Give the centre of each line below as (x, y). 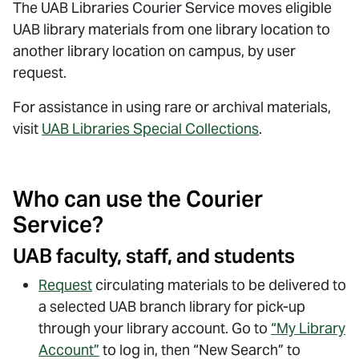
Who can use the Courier (138, 199)
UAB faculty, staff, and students (154, 256)
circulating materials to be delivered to (219, 285)
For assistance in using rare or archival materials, (172, 107)
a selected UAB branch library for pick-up (172, 307)
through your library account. (133, 328)
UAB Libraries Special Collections (150, 129)
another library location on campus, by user (154, 51)
